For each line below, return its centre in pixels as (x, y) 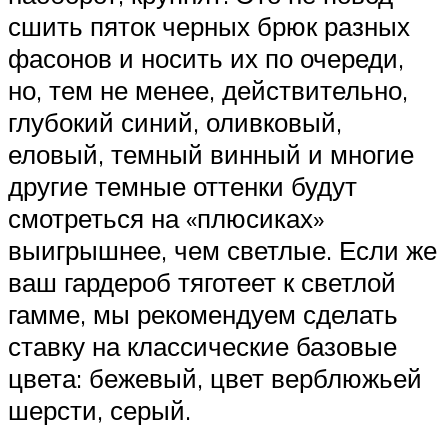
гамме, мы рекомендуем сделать (203, 313)
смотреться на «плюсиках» (166, 217)
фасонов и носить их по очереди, (206, 57)
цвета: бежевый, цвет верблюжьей (215, 377)
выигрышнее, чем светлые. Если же (222, 249)
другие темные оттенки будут (182, 185)
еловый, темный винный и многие (211, 153)
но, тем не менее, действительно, (208, 89)
